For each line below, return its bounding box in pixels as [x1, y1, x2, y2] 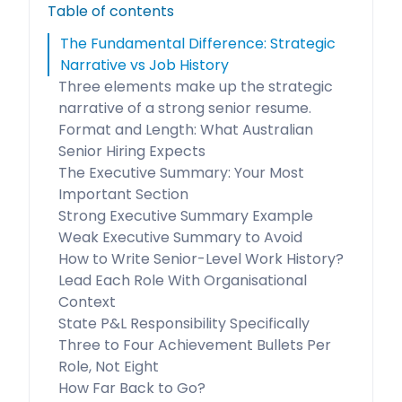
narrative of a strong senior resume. [58, 98, 311, 118]
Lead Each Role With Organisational [58, 270, 307, 291]
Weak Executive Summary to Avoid [58, 227, 302, 248]
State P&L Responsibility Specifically [58, 313, 310, 334]
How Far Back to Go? [58, 378, 205, 398]
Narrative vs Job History [60, 55, 229, 75]
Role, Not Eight [58, 356, 159, 377]
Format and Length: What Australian [58, 119, 313, 140]
